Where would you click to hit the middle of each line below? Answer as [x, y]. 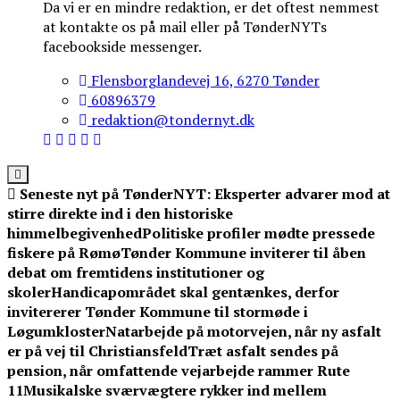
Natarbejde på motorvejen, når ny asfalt [243, 332]
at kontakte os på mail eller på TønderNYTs [185, 27]
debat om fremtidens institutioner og [136, 273]
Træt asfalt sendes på [263, 351]
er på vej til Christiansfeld [97, 351]
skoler [29, 292]
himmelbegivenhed [75, 233]
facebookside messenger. [122, 47]
